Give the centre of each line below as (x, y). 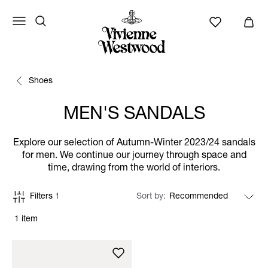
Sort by (151, 197)
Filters (42, 197)
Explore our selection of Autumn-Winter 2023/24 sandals (134, 144)
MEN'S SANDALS (134, 115)
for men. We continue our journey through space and (134, 156)
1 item (26, 220)
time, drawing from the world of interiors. (134, 169)
